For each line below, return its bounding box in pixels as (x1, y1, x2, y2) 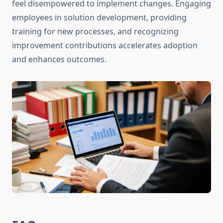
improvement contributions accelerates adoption (12, 40, 198, 51)
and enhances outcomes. (12, 54, 107, 65)
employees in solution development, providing (12, 12, 187, 23)
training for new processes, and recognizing (12, 26, 179, 37)
